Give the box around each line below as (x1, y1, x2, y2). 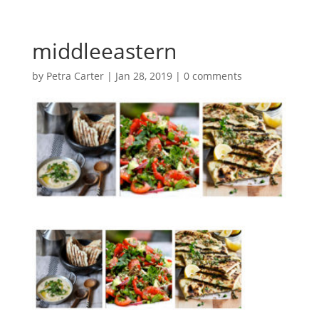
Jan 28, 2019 (115, 69, 172, 83)
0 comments (183, 69, 242, 83)
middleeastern (31, 36, 177, 66)
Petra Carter (46, 69, 104, 83)
